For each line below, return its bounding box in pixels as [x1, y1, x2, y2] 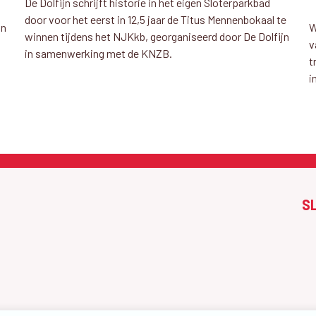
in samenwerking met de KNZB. [24, 47, 172, 60]
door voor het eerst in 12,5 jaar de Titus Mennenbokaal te [24, 13, 286, 26]
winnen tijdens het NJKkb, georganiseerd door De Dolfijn [24, 30, 289, 43]
